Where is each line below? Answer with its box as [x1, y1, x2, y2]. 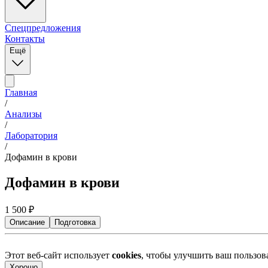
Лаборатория [5, 130, 57, 141]
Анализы [5, 109, 42, 119]
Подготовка [54, 217, 96, 227]
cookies [112, 249, 141, 260]
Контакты [5, 33, 45, 44]
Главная [5, 87, 37, 98]
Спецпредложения [5, 23, 81, 33]
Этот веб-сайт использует [5, 249, 112, 260]
